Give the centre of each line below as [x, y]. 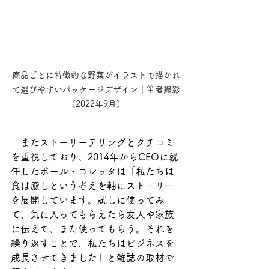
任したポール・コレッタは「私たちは [92, 171]
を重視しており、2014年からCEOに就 [95, 157]
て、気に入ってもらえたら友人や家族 [92, 215]
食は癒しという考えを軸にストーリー [92, 186]
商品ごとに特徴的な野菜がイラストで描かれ [96, 75]
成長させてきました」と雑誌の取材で [92, 258]
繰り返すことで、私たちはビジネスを [92, 243]
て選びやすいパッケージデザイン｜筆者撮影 [96, 90]
